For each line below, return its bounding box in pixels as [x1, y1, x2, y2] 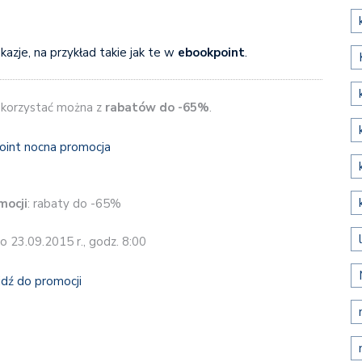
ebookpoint [177, 44, 245, 61]
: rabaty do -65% [27, 195, 121, 212]
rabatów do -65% [104, 99, 209, 116]
